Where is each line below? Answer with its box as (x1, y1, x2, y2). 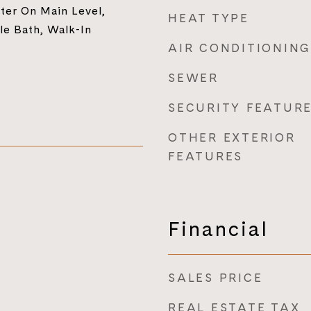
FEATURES (168, 148, 243, 165)
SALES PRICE (168, 269, 263, 286)
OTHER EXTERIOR (168, 129, 296, 146)
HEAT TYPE (168, 10, 249, 26)
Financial (168, 215, 269, 243)
